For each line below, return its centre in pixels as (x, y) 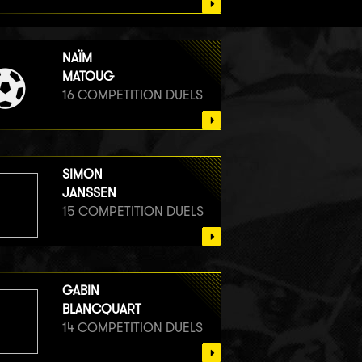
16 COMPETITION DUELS (132, 95)
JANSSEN (89, 192)
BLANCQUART (101, 309)
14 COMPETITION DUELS (132, 327)
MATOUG (88, 76)
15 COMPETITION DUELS (133, 211)
